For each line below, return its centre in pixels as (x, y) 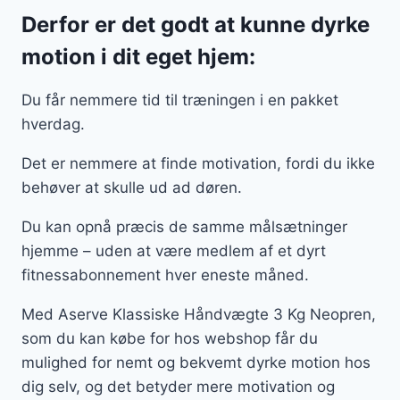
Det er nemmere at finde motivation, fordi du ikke (198, 164)
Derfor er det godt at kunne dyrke (196, 25)
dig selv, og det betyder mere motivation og (178, 387)
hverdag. (55, 125)
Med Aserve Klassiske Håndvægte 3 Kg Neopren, (199, 315)
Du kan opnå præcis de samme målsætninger (184, 227)
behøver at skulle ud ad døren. (134, 188)
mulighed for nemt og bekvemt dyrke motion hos (196, 363)
